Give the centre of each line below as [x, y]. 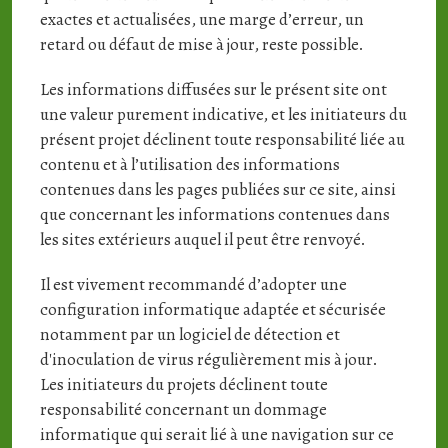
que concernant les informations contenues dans [214, 214]
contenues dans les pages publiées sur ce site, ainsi [217, 189]
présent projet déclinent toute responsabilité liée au [222, 139]
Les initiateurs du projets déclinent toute [183, 384]
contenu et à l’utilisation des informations [189, 164]
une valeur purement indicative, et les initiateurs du [223, 114]
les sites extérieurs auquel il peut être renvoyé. [202, 239]
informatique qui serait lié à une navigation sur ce [216, 434]
